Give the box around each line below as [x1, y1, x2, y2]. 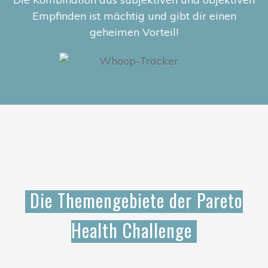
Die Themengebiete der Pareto [25, 186, 243, 214]
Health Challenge [71, 216, 192, 243]
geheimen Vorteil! [90, 25, 178, 39]
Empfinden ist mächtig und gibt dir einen [32, 8, 236, 23]
